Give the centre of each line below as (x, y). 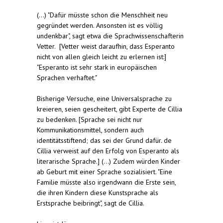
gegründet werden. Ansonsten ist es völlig (100, 25)
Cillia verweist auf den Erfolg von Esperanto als (108, 151)
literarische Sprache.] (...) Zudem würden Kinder (109, 161)
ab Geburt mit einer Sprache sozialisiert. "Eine (105, 171)
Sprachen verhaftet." (67, 77)
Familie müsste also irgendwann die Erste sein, (106, 182)
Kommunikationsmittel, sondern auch (90, 130)
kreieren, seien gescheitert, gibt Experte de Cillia (110, 109)
